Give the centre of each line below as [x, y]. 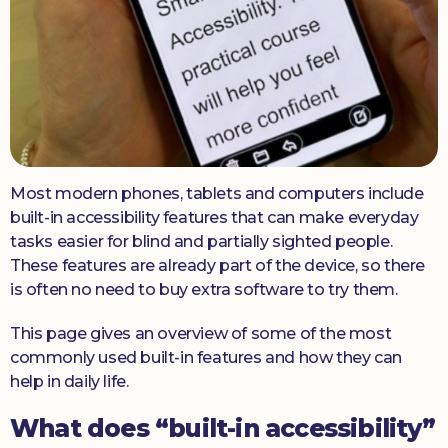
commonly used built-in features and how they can [206, 358]
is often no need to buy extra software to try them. [204, 290]
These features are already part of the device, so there [218, 266]
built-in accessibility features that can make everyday [214, 218]
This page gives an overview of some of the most [201, 334]
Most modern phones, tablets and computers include [217, 194]
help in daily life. [69, 382]
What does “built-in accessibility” [222, 428]
